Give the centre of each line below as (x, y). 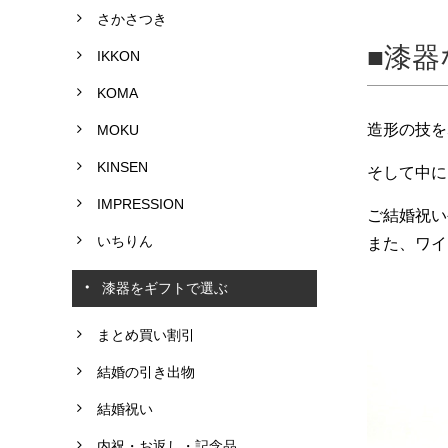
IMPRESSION (140, 203)
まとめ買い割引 (146, 334)
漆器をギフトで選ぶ (165, 287)
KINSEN (122, 166)
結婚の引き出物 (146, 371)
